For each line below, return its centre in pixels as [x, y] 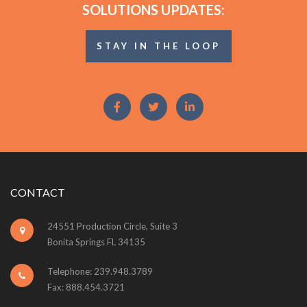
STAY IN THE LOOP [159, 46]
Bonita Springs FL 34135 [96, 242]
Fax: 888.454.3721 [86, 287]
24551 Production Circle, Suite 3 [112, 226]
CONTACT [38, 192]
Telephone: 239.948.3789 [100, 271]
